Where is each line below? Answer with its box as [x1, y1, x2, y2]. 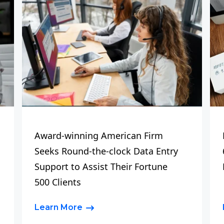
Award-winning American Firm [34, 129, 163, 141]
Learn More [34, 202, 83, 212]
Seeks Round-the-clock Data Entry [34, 145, 178, 157]
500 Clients [34, 176, 81, 188]
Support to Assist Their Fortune [34, 160, 168, 172]
